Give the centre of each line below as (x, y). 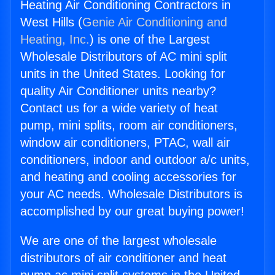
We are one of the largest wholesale (118, 241)
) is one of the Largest (150, 40)
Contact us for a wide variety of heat (119, 108)
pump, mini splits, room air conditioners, (129, 126)
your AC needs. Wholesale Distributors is (131, 194)
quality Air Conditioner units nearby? (118, 91)
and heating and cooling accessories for (128, 177)
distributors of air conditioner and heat (123, 258)
